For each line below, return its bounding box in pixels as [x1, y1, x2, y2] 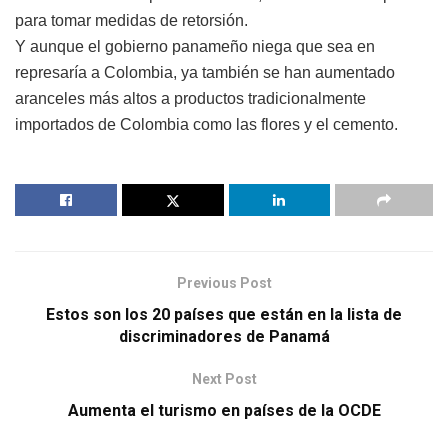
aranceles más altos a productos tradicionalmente [15, 89, 366, 107]
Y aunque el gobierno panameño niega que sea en [15, 37, 375, 55]
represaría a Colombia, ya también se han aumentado [15, 63, 395, 81]
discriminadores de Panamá [118, 326, 330, 346]
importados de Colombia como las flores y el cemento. [15, 115, 398, 133]
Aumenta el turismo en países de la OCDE [67, 400, 381, 420]
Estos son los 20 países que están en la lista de [46, 304, 402, 324]
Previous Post [176, 274, 272, 291]
